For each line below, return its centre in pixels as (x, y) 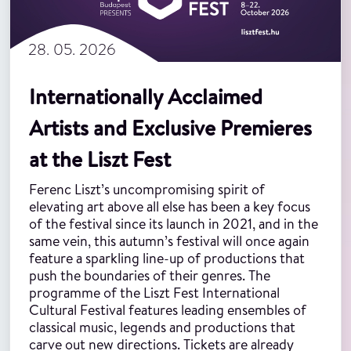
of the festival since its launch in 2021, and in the (174, 224)
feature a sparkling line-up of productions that (167, 259)
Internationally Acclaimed (146, 97)
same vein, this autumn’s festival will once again (169, 241)
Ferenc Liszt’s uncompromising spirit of (147, 190)
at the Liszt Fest (100, 159)
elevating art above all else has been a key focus (170, 207)
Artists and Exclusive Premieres (170, 128)
